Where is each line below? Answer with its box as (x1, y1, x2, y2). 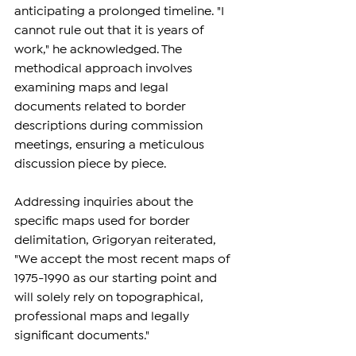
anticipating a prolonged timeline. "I (14, 6, 227, 17)
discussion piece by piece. (14, 159, 166, 170)
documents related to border (14, 102, 189, 113)
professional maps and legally (14, 311, 192, 323)
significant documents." (14, 331, 149, 342)
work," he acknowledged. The (14, 44, 185, 56)
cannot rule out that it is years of (14, 25, 207, 37)
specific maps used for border (14, 216, 193, 227)
